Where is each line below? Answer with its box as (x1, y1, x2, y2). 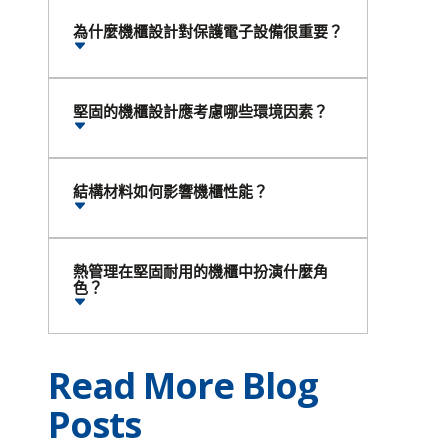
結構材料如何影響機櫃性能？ (73, 181, 268, 201)
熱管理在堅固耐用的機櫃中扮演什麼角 (73, 261, 328, 281)
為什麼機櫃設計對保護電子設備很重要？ (73, 21, 343, 41)
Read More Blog (48, 361, 318, 410)
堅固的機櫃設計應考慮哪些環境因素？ (73, 101, 328, 121)
